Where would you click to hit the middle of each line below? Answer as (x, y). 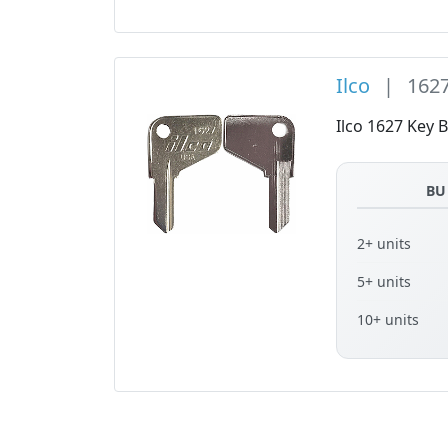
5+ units (384, 282)
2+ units (384, 244)
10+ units (388, 320)
